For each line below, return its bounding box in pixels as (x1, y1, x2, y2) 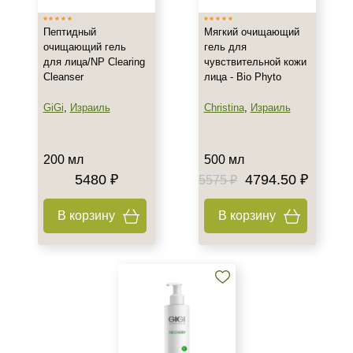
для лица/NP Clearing (43, 56, 145, 68)
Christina (203, 102, 244, 113)
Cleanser (43, 71, 84, 83)
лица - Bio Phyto (203, 71, 281, 83)
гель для (203, 41, 247, 53)
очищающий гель (43, 41, 126, 53)
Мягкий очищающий (203, 26, 299, 38)
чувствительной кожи (203, 56, 307, 68)
